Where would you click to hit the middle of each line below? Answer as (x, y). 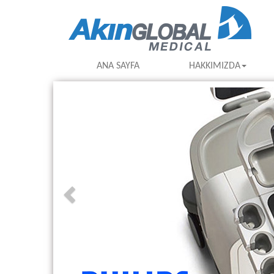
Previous (92, 95)
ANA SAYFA (118, 66)
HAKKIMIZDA (215, 66)
